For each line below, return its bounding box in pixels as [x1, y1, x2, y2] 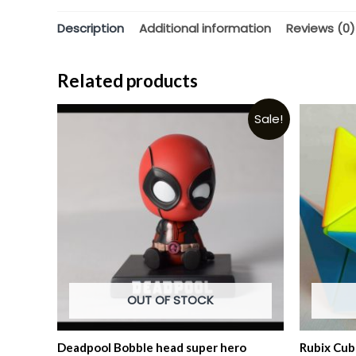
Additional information [139, 20, 271, 37]
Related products [57, 69, 198, 91]
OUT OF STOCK [127, 291, 214, 308]
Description [57, 20, 124, 37]
